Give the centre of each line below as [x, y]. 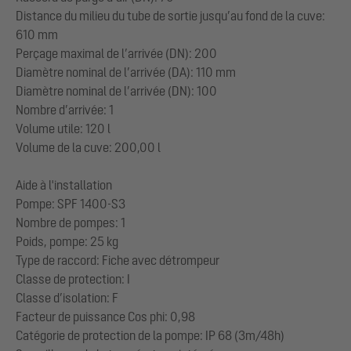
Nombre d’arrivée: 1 [65, 109]
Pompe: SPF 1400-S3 [71, 203]
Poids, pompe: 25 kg [67, 241]
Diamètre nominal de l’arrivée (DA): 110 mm [126, 72]
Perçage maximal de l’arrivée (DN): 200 [116, 53]
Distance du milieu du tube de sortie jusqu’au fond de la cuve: [170, 15]
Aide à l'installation [64, 185]
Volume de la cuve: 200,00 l [88, 147]
